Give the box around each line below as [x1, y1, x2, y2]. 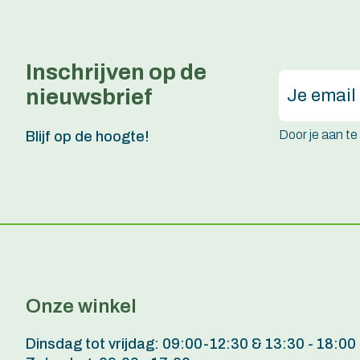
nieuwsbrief [26, 84, 153, 109]
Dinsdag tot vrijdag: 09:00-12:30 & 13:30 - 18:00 [26, 335, 356, 352]
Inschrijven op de [26, 59, 207, 84]
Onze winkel [26, 295, 137, 317]
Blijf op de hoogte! [26, 128, 149, 145]
